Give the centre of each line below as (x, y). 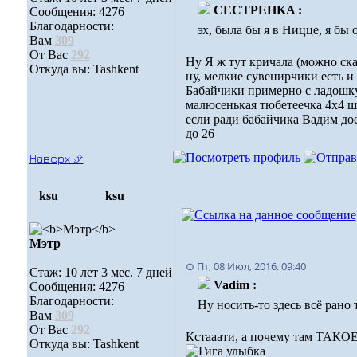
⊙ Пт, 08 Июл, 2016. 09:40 (245, 266)
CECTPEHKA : (257, 10)
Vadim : (235, 285)
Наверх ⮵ (56, 158)
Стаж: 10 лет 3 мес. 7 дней (100, 272)
